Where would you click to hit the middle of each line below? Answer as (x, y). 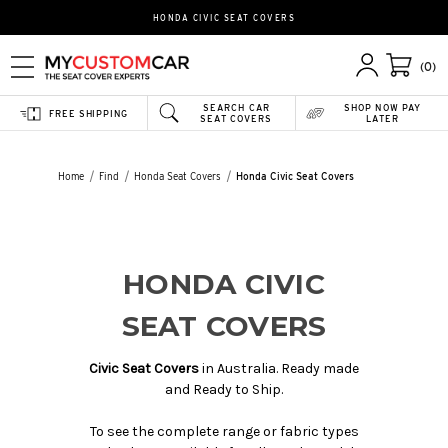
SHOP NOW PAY (382, 107)
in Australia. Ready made (279, 368)
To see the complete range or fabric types (224, 431)
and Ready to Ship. (224, 389)
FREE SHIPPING (88, 113)
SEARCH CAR (236, 107)
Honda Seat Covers (177, 176)
